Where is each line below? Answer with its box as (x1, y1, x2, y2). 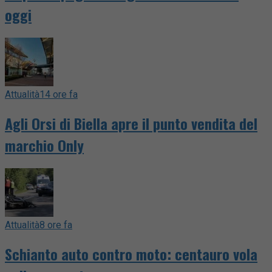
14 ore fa (39, 88, 78, 100)
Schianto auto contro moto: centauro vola (5, 242, 257, 265)
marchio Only (5, 134, 84, 156)
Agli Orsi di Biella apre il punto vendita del (5, 112, 257, 134)
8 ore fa (39, 219, 72, 231)
